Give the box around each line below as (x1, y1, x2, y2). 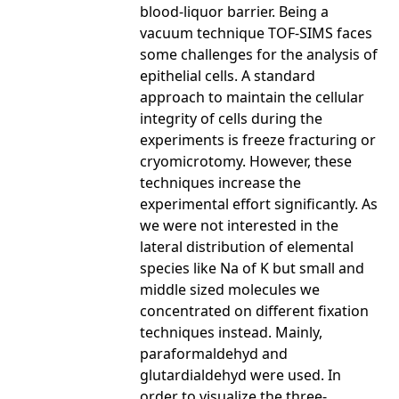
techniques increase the (140, 172, 301, 192)
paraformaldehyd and (140, 343, 288, 363)
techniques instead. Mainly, (140, 322, 322, 342)
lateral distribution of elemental (140, 236, 354, 256)
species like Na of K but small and (140, 257, 364, 278)
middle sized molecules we (140, 279, 320, 299)
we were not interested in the (140, 215, 338, 235)
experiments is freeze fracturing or (140, 129, 376, 150)
